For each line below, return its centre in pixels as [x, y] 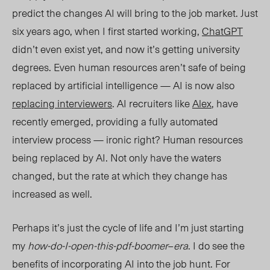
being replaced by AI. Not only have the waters [117, 158]
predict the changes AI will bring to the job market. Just [135, 13]
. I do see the [216, 246]
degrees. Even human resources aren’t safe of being [129, 67]
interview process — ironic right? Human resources [127, 140]
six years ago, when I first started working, [107, 31]
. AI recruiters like [152, 103]
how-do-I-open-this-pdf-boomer [98, 246]
